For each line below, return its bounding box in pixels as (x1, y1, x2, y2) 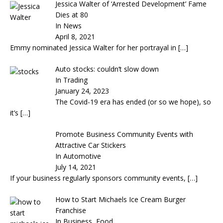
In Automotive (55, 151, 101, 161)
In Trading (55, 75, 88, 85)
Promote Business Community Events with (55, 129, 193, 139)
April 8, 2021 (55, 32, 95, 42)
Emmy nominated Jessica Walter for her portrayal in (10, 43, 178, 53)
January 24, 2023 (55, 86, 109, 96)
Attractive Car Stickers (55, 140, 126, 150)
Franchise (55, 206, 86, 216)
